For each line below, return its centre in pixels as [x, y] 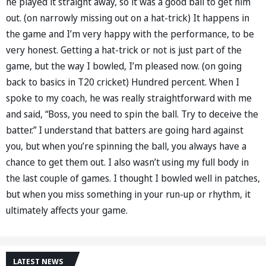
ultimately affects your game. [67, 210]
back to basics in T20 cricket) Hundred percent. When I [123, 82]
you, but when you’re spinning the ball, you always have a [126, 146]
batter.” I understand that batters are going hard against [125, 130]
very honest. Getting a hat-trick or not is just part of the [124, 50]
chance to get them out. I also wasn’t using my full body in [127, 162]
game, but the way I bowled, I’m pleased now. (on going [124, 66]
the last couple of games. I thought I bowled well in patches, [133, 178]
